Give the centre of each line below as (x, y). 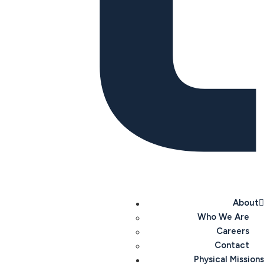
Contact (232, 245)
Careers (233, 231)
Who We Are (223, 217)
